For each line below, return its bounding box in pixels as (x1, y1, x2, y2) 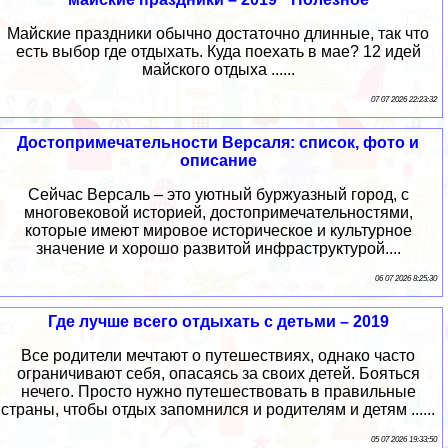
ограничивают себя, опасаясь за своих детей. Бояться (16, 365, 420, 383)
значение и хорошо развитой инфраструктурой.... (35, 240, 401, 258)
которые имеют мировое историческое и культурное (24, 222, 412, 240)
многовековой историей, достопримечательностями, (23, 204, 413, 222)
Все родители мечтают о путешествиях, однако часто (21, 347, 415, 365)
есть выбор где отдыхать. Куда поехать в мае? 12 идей (15, 43, 421, 61)
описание (179, 152, 257, 170)
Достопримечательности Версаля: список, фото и (17, 134, 419, 152)
